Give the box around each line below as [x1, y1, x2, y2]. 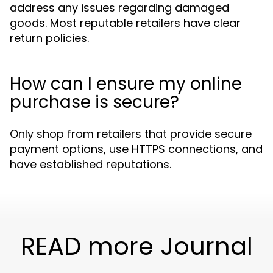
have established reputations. [10, 157, 171, 172]
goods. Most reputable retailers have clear [10, 15, 241, 30]
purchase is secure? [10, 90, 179, 114]
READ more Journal [20, 229, 253, 263]
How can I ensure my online [10, 72, 242, 96]
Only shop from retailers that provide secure [10, 126, 252, 141]
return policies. [10, 30, 89, 46]
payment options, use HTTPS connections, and [10, 141, 263, 157]
